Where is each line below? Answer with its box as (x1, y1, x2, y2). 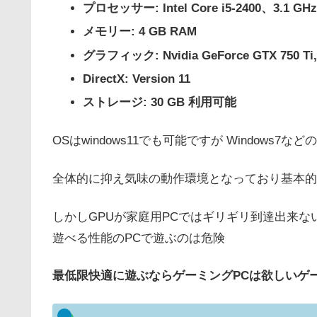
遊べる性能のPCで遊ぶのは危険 (52, 231, 225, 245)
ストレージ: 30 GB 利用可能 (83, 96, 237, 110)
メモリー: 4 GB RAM (83, 25, 197, 39)
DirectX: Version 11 (83, 71, 191, 86)
